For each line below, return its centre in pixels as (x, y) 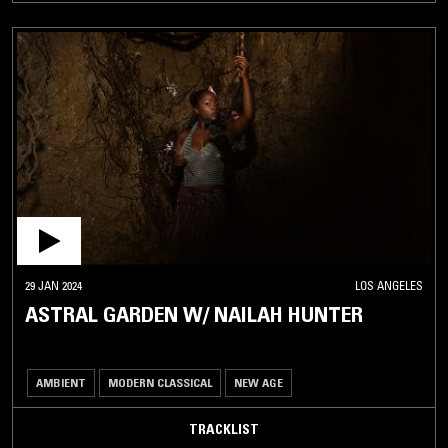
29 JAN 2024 (53, 285)
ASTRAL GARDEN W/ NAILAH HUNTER (194, 314)
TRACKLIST (224, 428)
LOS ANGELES (389, 285)
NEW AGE (258, 382)
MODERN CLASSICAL (160, 382)
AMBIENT (61, 382)
